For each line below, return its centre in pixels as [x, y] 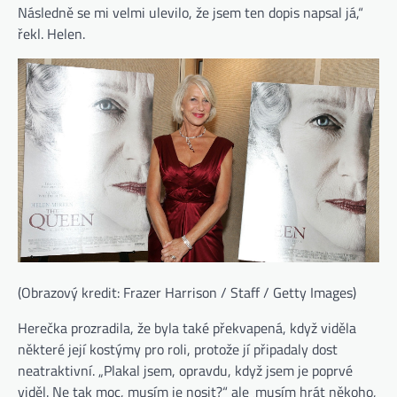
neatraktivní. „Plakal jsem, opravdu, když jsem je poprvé [185, 370]
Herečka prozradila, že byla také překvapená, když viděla [187, 327]
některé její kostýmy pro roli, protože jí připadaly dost [178, 349]
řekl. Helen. [51, 34]
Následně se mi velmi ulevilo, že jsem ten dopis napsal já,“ [191, 13]
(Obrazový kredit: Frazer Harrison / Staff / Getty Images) [187, 292]
